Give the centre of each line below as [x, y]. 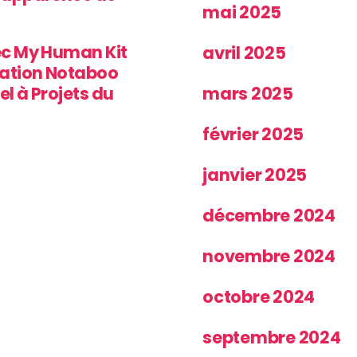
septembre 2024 [272, 337]
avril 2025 [244, 53]
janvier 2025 [255, 175]
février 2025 [253, 134]
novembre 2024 [269, 256]
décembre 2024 [269, 215]
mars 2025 [248, 93]
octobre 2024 [259, 296]
